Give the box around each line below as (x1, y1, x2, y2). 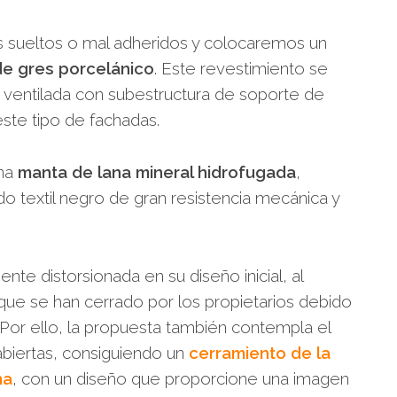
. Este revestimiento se (154, 58, 328, 78)
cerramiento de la (189, 343, 331, 362)
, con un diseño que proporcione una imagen (12, 369, 349, 388)
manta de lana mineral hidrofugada (18, 162, 296, 182)
